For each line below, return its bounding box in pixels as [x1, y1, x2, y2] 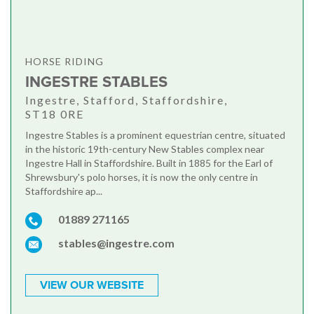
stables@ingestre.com [58, 236, 175, 250]
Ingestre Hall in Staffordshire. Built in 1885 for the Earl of [25, 157, 273, 170]
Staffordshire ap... [25, 185, 102, 198]
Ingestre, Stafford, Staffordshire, [25, 93, 228, 107]
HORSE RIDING [25, 55, 104, 68]
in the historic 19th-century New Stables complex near [25, 143, 264, 156]
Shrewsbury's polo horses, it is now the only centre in [25, 171, 258, 184]
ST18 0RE [25, 107, 84, 121]
